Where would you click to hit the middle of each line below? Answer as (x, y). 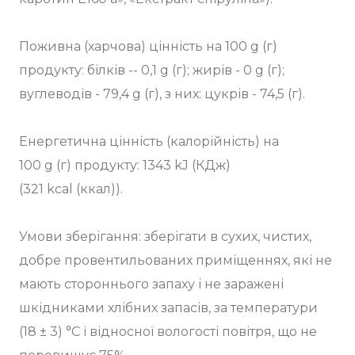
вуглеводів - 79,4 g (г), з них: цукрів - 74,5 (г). (162, 94)
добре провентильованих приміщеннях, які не (176, 260)
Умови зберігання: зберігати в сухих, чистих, (165, 236)
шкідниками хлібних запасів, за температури (168, 307)
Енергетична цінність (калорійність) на (149, 141)
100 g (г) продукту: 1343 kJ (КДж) (125, 165)
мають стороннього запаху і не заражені (151, 284)
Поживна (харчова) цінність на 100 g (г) (148, 46)
